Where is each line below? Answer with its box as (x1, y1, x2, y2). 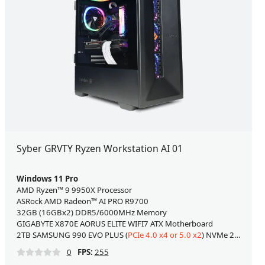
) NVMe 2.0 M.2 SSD (201, 230, 234, 241)
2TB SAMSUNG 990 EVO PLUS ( (16, 230, 128, 241)
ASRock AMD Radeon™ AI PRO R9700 (16, 196, 148, 207)
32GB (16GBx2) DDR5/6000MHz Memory (16, 207, 167, 218)
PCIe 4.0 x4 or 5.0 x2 (127, 230, 202, 241)
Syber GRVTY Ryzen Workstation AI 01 (16, 142, 183, 156)
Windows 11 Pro (16, 173, 78, 185)
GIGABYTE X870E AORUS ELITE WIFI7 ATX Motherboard (16, 218, 213, 230)
